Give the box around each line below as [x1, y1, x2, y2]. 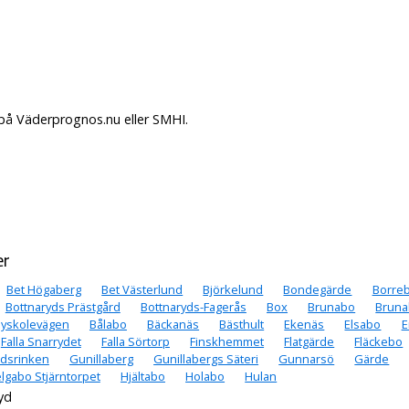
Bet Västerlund [101, 280, 184, 298]
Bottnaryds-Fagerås [140, 298, 246, 315]
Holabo [185, 367, 225, 384]
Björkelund [203, 280, 264, 298]
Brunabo [308, 298, 356, 315]
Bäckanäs [147, 315, 200, 332]
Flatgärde [284, 332, 335, 350]
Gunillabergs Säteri [153, 350, 259, 367]
